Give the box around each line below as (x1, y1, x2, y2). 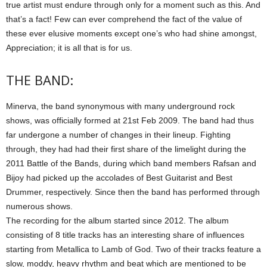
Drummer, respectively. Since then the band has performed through (6, 187, 260, 197)
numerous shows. (6, 201, 73, 211)
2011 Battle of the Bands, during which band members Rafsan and (6, 159, 256, 168)
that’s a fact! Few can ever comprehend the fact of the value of (6, 14, 242, 24)
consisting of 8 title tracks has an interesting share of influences (6, 230, 244, 240)
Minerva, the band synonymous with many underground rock (6, 101, 235, 111)
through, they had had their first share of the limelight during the (6, 144, 246, 154)
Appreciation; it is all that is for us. (6, 43, 132, 52)
